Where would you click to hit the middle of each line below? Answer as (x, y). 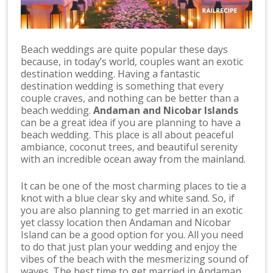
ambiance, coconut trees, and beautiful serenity (129, 147)
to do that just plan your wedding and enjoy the (129, 247)
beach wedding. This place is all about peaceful (127, 135)
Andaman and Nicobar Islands (166, 111)
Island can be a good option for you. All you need (132, 235)
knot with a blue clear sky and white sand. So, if (128, 198)
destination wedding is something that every (122, 86)
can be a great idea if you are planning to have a (131, 123)
